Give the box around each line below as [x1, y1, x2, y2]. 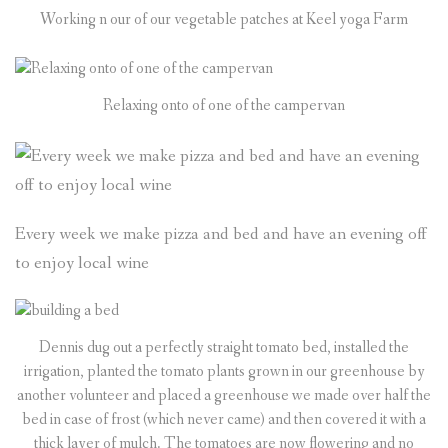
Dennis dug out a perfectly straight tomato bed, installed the [39, 336, 409, 358]
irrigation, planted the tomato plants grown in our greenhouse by [23, 360, 425, 382]
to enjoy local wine [15, 251, 149, 275]
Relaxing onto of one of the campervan [103, 94, 345, 116]
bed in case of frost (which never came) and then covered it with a [22, 408, 426, 430]
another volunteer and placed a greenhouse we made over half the [17, 384, 431, 406]
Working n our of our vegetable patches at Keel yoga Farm [40, 9, 408, 31]
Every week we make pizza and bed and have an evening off [15, 222, 427, 246]
